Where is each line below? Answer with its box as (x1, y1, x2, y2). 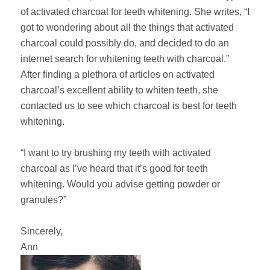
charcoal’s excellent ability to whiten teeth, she (20, 85, 218, 95)
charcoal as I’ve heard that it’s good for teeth (20, 163, 208, 174)
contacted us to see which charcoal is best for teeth (20, 101, 237, 111)
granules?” (20, 195, 69, 205)
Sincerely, (20, 226, 65, 236)
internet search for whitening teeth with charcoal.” (20, 54, 229, 64)
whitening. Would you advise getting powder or (20, 179, 220, 189)
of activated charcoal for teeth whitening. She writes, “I (20, 7, 250, 17)
